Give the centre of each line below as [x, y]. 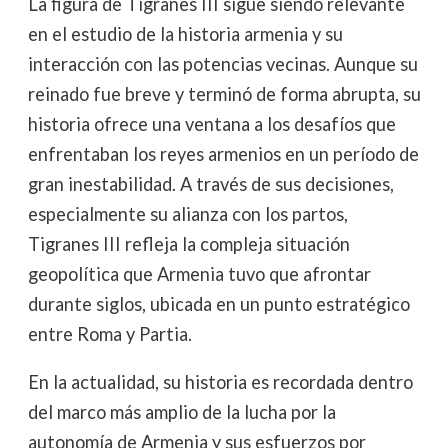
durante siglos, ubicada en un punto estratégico [218, 303]
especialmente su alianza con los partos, [187, 213]
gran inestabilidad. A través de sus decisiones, [210, 183]
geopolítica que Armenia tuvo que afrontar [199, 273]
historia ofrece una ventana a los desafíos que [211, 123]
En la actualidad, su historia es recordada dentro [220, 381]
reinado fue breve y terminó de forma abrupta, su [224, 93]
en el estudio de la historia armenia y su [185, 33]
